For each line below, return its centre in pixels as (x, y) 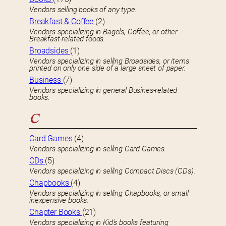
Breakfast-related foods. (68, 39)
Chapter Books (56, 212)
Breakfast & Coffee (62, 22)
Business (46, 80)
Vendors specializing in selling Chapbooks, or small (109, 193)
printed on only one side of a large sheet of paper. (108, 68)
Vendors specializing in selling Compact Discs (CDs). (112, 171)
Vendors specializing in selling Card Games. (98, 149)
